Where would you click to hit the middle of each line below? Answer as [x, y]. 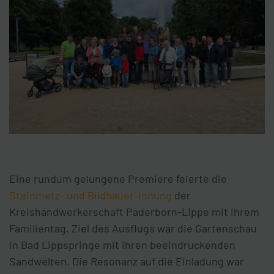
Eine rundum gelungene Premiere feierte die [118, 179]
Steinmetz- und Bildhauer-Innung [91, 195]
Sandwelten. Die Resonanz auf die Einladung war [127, 261]
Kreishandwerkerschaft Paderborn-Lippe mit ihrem [134, 212]
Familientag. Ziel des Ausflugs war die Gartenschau [133, 228]
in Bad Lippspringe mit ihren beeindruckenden [122, 245]
